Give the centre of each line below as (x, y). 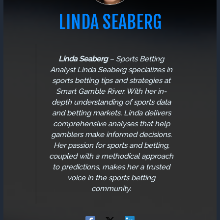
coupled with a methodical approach (111, 156)
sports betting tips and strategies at (111, 81)
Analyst (63, 70)
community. (111, 189)
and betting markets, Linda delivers (111, 113)
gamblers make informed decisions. (111, 135)
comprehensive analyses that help (111, 124)
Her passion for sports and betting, (111, 146)
